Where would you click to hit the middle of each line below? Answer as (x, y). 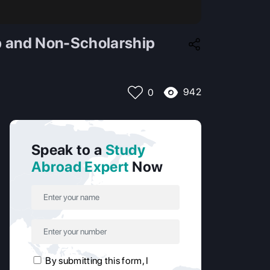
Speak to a (68, 150)
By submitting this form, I (97, 261)
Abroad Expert (80, 167)
